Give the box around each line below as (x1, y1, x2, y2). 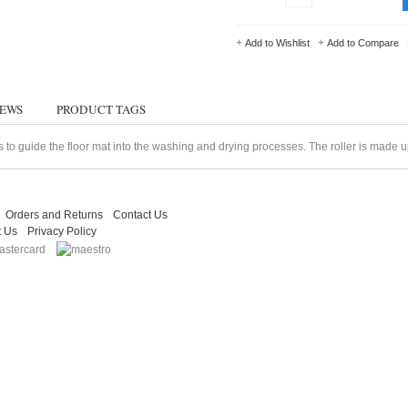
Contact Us (113, 208, 168, 221)
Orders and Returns (5, 208, 103, 221)
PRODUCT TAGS (56, 100, 146, 117)
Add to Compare (327, 36, 399, 48)
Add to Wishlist (245, 36, 310, 48)
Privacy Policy (27, 224, 97, 238)
